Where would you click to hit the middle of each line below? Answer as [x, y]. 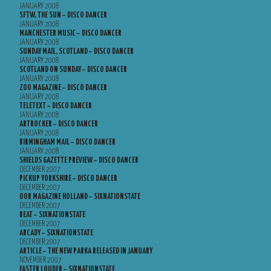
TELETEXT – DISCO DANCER [56, 106]
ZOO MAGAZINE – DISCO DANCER [63, 88]
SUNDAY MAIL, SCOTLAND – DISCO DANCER [77, 52]
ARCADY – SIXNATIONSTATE [56, 233]
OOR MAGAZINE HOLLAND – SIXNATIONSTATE [80, 197]
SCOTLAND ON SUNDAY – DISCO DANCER [73, 70]
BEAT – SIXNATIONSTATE [52, 215]
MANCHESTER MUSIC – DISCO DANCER [70, 34]
